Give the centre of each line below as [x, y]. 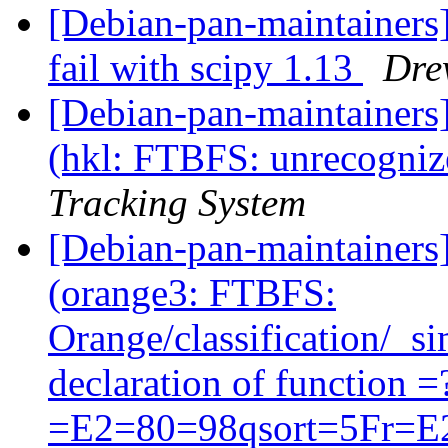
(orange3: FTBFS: [192, 293]
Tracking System [177, 203]
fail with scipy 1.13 [205, 68]
